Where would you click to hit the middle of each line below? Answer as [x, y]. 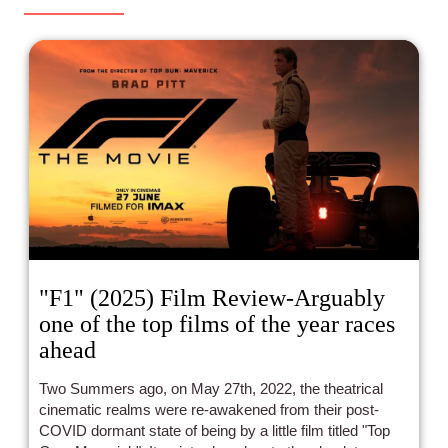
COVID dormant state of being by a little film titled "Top [214, 430]
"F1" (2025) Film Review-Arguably [212, 297]
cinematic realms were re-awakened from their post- [209, 409]
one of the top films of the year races [217, 323]
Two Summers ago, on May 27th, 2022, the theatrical [211, 388]
